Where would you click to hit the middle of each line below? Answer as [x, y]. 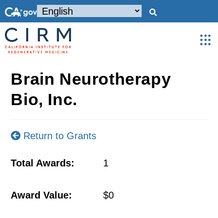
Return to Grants [59, 136]
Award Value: [42, 195]
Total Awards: [43, 163]
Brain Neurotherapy [91, 79]
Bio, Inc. [44, 99]
